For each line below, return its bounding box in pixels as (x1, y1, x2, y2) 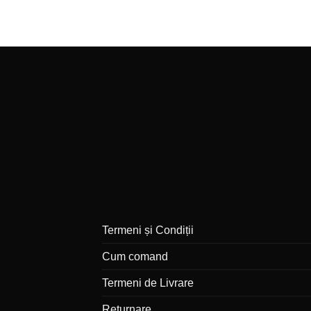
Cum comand (102, 251, 168, 263)
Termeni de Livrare (102, 277, 194, 289)
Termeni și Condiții (102, 224, 194, 237)
